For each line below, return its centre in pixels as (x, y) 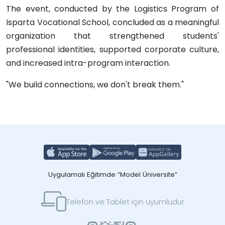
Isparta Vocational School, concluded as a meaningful (113, 22)
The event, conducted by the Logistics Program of (113, 9)
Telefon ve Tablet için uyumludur (125, 201)
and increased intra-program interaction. (88, 63)
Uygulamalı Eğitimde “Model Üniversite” (113, 175)
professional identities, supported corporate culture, (113, 49)
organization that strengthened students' (113, 36)
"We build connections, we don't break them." (95, 85)
